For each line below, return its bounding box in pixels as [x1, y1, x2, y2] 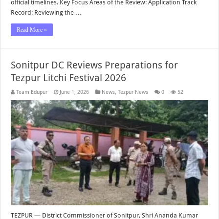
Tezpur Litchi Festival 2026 [11, 72, 127, 84]
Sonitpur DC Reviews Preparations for [11, 59, 178, 71]
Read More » [17, 26, 47, 34]
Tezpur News [118, 89, 149, 96]
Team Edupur [16, 89, 48, 96]
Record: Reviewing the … [11, 9, 82, 17]
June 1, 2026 [60, 89, 89, 96]
